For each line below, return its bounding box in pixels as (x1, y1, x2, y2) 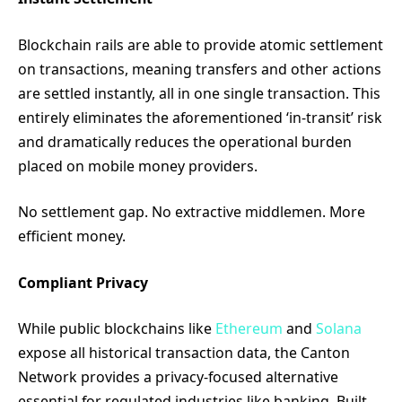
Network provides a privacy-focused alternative (18, 367, 338, 388)
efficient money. (18, 226, 126, 247)
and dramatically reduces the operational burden (18, 131, 352, 152)
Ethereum (215, 319, 283, 339)
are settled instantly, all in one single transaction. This (18, 83, 380, 103)
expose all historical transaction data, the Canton (18, 343, 350, 363)
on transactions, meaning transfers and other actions (18, 58, 381, 79)
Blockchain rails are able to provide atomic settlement (18, 34, 383, 55)
